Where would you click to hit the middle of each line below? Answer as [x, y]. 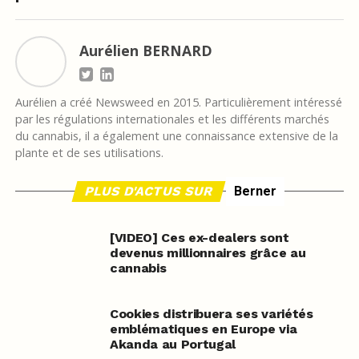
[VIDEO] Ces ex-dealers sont [199, 238]
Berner [255, 192]
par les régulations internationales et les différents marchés [172, 119]
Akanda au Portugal [173, 345]
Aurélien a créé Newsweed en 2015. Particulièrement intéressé [178, 103]
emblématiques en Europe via [203, 329]
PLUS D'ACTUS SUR [149, 192]
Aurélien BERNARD [145, 51]
